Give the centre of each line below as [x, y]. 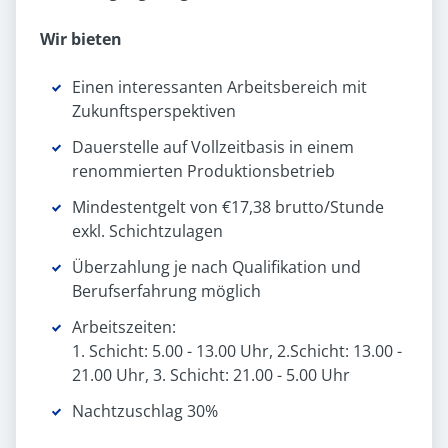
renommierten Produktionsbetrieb [203, 171]
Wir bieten [81, 39]
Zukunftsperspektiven [154, 111]
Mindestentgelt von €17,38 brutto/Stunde [228, 207]
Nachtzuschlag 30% [145, 411]
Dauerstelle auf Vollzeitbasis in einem [213, 147]
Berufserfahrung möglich [166, 291]
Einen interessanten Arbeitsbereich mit [219, 87]
